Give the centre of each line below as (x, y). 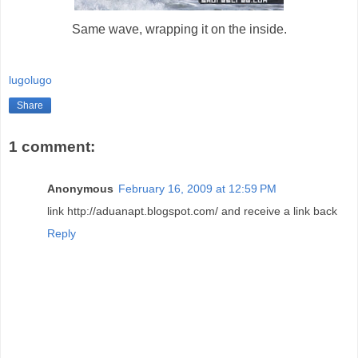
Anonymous (80, 188)
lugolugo (30, 80)
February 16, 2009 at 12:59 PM (197, 188)
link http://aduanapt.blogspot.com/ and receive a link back (192, 211)
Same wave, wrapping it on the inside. (179, 29)
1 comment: (52, 147)
